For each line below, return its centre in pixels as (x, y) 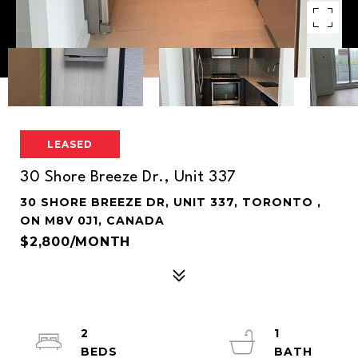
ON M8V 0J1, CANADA (92, 221)
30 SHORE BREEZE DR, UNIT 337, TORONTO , (171, 202)
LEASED (70, 144)
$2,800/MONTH (75, 242)
